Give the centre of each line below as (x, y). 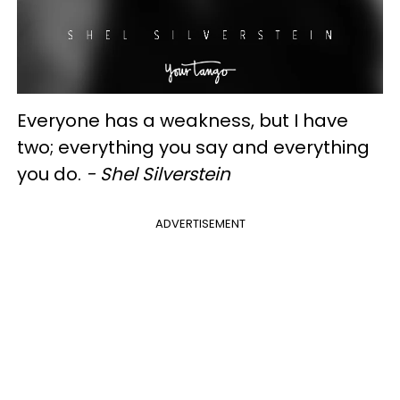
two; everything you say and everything (193, 147)
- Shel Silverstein (158, 174)
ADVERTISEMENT (200, 223)
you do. (51, 174)
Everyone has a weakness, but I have (183, 120)
